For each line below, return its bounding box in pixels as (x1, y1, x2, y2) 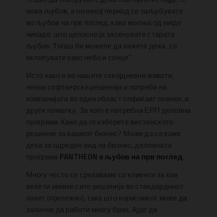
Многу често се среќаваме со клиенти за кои (26, 169, 178, 180)
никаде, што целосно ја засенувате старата (26, 29, 175, 40)
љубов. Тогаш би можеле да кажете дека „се (26, 40, 178, 51)
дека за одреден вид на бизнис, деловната (26, 139, 172, 151)
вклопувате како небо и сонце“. (26, 52, 133, 63)
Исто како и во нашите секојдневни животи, (26, 69, 174, 81)
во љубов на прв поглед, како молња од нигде (26, 17, 182, 28)
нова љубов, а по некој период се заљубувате (26, 5, 184, 16)
